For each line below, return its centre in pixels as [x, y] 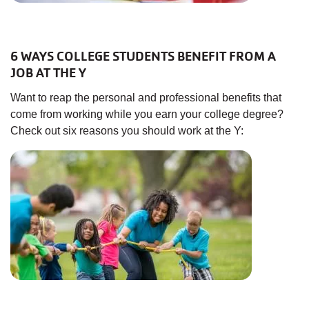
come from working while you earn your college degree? [147, 114]
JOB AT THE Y [48, 73]
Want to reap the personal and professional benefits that [146, 98]
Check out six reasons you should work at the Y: [127, 131]
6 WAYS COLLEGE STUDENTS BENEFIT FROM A [143, 57]
